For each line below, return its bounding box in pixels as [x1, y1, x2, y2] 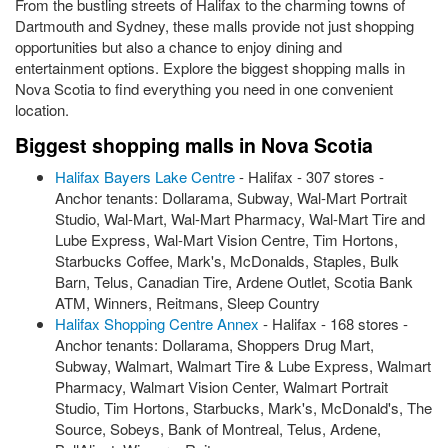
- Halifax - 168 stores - [259, 313, 408, 334]
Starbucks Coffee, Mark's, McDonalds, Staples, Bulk [55, 250, 399, 271]
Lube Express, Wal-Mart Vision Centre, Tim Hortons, [55, 229, 398, 250]
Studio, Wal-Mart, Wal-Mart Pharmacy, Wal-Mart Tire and [55, 208, 425, 229]
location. [15, 99, 69, 120]
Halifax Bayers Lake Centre [55, 166, 235, 187]
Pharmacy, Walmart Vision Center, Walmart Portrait [55, 376, 388, 397]
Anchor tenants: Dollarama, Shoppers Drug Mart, [55, 334, 374, 355]
